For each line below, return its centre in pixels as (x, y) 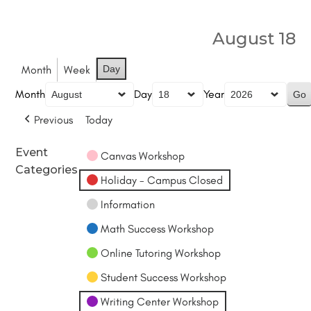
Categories (47, 169)
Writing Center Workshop (160, 301)
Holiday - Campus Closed (162, 180)
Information (128, 204)
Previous (54, 119)
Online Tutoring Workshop (161, 253)
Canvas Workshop (143, 155)
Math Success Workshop (158, 228)
